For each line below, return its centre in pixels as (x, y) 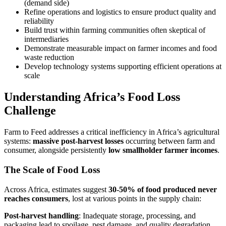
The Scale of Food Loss (52, 169)
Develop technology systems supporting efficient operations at (123, 67)
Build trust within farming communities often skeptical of (115, 30)
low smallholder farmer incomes (163, 150)
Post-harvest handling (41, 215)
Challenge (30, 111)
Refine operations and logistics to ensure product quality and (120, 12)
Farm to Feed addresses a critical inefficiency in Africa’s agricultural (112, 132)
